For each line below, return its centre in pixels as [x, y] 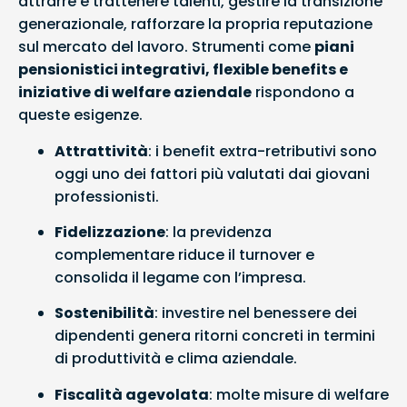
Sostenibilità [104, 313]
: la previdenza [218, 233]
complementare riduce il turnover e [184, 255]
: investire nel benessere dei [256, 313]
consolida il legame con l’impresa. [180, 278]
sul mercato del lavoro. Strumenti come [166, 47]
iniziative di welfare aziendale [135, 93]
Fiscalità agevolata [132, 394]
